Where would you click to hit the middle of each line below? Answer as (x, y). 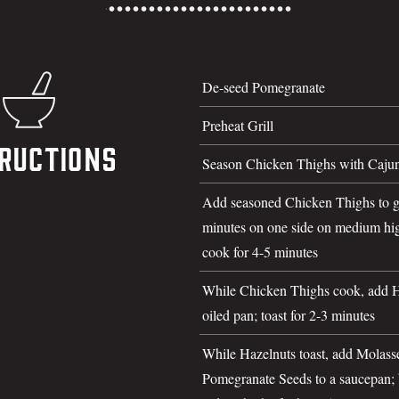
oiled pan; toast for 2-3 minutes (289, 314)
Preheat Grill (238, 125)
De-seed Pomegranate (264, 86)
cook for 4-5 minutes (260, 251)
